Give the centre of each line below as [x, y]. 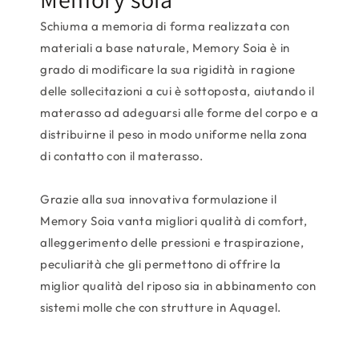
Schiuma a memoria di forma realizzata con [165, 26]
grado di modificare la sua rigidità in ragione [168, 70]
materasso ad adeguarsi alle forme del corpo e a [179, 113]
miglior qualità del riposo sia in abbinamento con [178, 286]
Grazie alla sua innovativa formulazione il [159, 200]
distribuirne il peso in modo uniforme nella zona [174, 135]
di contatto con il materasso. [122, 156]
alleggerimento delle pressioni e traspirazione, [172, 243]
